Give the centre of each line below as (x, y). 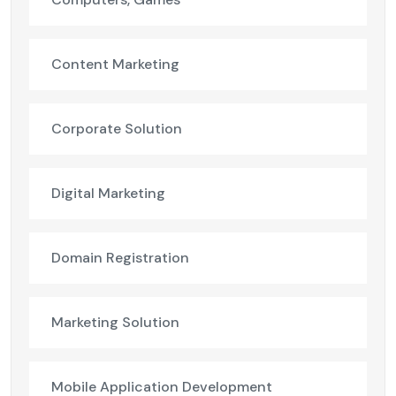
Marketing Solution (115, 323)
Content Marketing (115, 65)
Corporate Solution (117, 129)
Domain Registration (120, 258)
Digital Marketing (108, 194)
